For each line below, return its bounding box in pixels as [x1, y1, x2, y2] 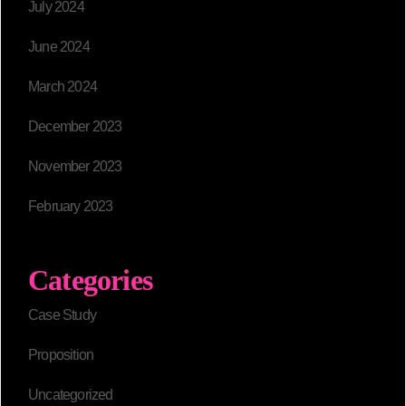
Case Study [28, 307, 96, 324]
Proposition [28, 347, 94, 363]
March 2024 [28, 79, 97, 95]
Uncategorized [28, 387, 113, 403]
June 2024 [28, 39, 90, 55]
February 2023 [28, 198, 113, 215]
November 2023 [28, 159, 122, 175]
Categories [28, 264, 152, 297]
